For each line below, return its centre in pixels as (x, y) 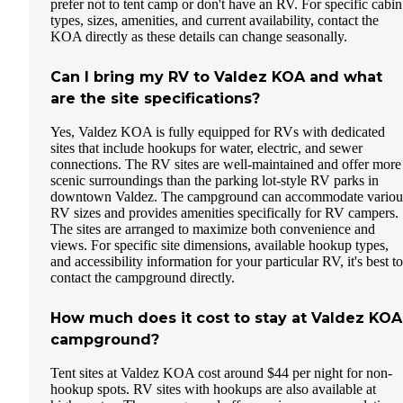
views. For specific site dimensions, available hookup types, (219, 246)
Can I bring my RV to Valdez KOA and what (216, 77)
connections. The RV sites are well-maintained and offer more (226, 165)
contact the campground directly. (143, 278)
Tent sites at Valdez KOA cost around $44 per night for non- (221, 373)
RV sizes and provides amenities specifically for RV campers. (224, 213)
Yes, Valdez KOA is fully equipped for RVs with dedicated (218, 132)
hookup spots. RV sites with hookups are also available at (213, 390)
